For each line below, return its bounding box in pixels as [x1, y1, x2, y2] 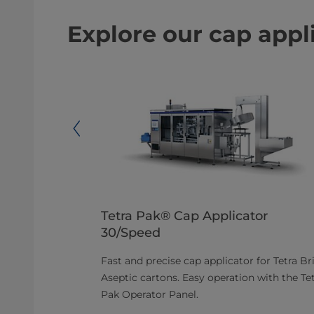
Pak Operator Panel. [101, 288, 198, 301]
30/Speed [101, 225, 161, 241]
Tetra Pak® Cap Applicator [101, 208, 268, 224]
